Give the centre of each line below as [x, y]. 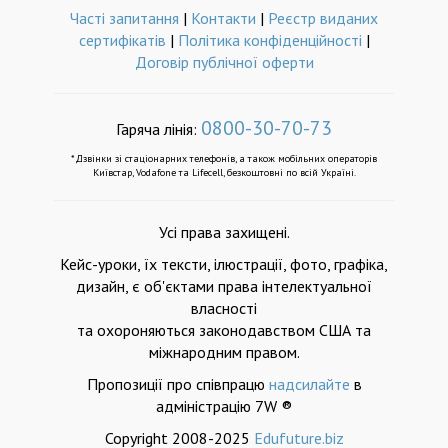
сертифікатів [122, 40]
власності [224, 308]
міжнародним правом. [224, 352]
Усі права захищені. [224, 232]
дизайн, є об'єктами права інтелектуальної [224, 286]
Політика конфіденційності [269, 40]
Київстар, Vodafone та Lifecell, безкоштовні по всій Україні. [224, 172]
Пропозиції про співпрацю [177, 384]
